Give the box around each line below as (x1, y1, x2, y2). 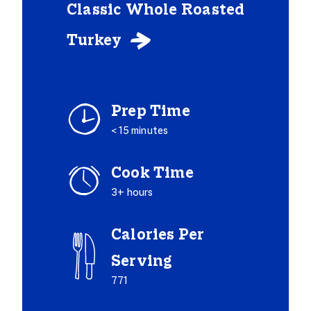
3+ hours (111, 187, 153, 199)
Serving (111, 253, 173, 270)
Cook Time (111, 165, 194, 182)
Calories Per (111, 227, 205, 244)
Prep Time (111, 103, 190, 120)
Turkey (67, 33, 126, 49)
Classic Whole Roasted (67, 2, 245, 19)
